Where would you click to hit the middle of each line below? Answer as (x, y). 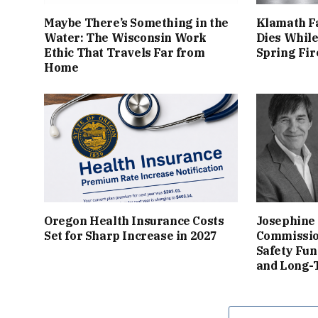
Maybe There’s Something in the (137, 23)
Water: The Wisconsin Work (126, 38)
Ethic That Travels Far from (125, 53)
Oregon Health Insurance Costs (134, 221)
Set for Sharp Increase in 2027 (131, 236)
